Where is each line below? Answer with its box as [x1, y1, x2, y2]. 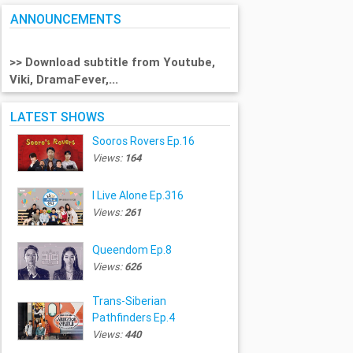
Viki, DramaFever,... [9, 72, 122, 87]
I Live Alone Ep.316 [91, 188, 184, 203]
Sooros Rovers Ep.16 [91, 134, 195, 149]
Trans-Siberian [91, 294, 166, 309]
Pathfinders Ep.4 [91, 310, 176, 325]
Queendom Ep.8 [91, 242, 172, 257]
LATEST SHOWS [10, 108, 106, 124]
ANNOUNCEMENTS [10, 11, 122, 28]
